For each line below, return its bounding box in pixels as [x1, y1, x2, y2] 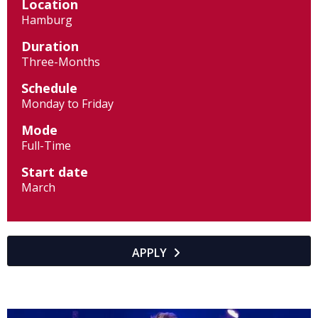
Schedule [21, 79, 77, 97]
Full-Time [21, 138, 71, 153]
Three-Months [21, 54, 100, 70]
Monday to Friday [21, 96, 114, 111]
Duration [21, 38, 79, 55]
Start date [21, 163, 88, 180]
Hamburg [21, 12, 72, 28]
